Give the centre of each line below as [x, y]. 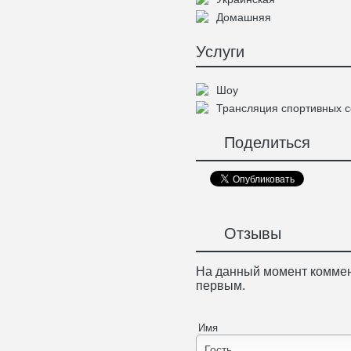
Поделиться [262, 143]
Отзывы [248, 234]
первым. [221, 285]
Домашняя [244, 17]
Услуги [220, 52]
